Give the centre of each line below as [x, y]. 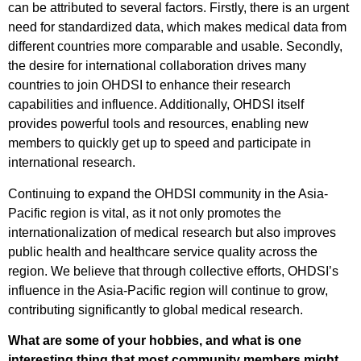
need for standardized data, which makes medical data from [177, 27]
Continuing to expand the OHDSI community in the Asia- [168, 193]
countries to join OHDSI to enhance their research [149, 85]
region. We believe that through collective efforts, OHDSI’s [173, 271]
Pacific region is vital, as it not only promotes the [145, 213]
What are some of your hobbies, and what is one [155, 340]
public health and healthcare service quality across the [163, 251]
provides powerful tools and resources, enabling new [158, 124]
